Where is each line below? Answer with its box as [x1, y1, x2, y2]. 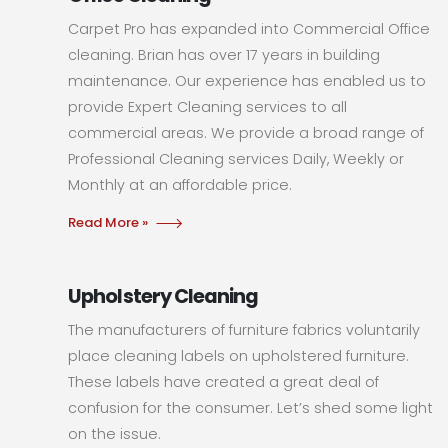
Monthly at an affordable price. [68, 174, 293, 195]
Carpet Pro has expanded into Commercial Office [68, 18, 431, 39]
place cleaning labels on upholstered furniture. [68, 345, 410, 366]
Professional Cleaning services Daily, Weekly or [68, 148, 405, 169]
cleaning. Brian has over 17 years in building [68, 44, 381, 65]
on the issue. [68, 423, 162, 444]
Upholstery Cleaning [68, 282, 258, 310]
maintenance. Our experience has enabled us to [68, 70, 427, 91]
